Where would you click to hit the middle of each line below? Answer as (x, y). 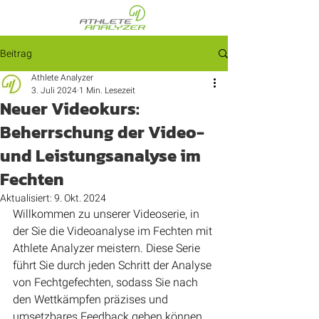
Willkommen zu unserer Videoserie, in (108, 214)
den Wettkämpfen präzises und (92, 299)
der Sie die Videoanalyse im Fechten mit (114, 231)
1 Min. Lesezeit (107, 90)
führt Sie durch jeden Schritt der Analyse (114, 265)
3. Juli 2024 (54, 90)
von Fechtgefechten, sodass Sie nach (107, 282)
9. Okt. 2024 (80, 198)
